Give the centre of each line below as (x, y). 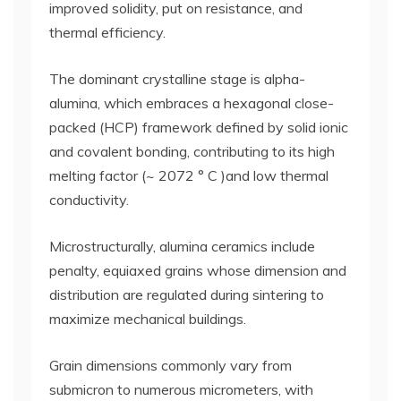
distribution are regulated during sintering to (187, 294)
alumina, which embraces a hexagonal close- (192, 103)
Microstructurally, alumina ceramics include (182, 246)
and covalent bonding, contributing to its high (192, 151)
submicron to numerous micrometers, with (181, 389)
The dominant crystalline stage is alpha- (177, 79)
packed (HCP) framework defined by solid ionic (199, 127)
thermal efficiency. (107, 32)
